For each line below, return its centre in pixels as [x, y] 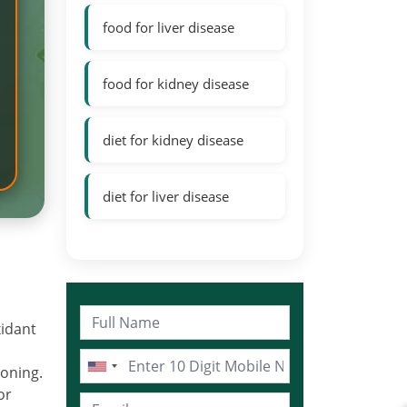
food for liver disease [169, 27]
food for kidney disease [176, 84]
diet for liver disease [166, 196]
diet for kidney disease [173, 140]
